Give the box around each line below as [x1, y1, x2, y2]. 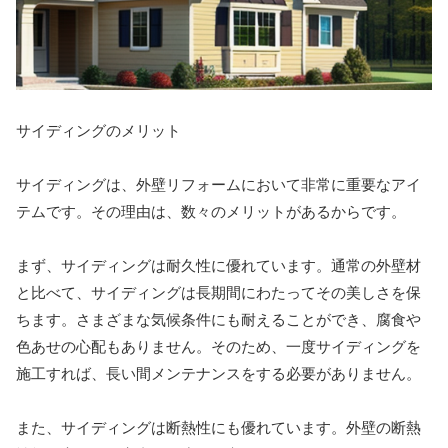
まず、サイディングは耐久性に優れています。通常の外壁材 [16, 256, 421, 274]
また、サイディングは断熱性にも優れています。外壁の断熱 [16, 418, 421, 436]
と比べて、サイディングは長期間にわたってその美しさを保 [16, 283, 421, 301]
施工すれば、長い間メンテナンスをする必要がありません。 [16, 364, 421, 382]
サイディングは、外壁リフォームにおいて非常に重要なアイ [16, 175, 421, 193]
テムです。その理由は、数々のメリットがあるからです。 [16, 202, 406, 220]
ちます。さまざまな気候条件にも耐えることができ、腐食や [16, 310, 421, 328]
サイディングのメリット [16, 121, 181, 139]
